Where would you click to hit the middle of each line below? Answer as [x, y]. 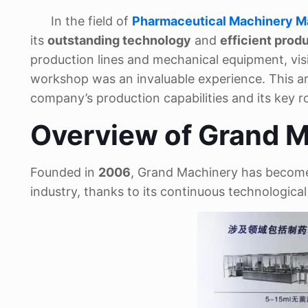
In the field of [81, 21]
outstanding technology [119, 40]
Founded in [64, 172]
